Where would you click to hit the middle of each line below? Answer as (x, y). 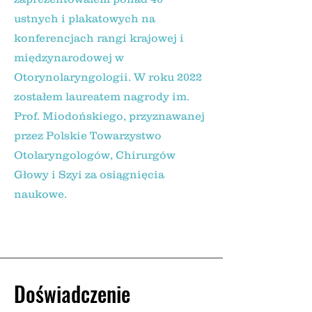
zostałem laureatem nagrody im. (102, 96)
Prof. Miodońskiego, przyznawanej (109, 116)
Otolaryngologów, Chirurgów (95, 155)
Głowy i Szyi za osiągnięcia (89, 174)
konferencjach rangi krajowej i (99, 38)
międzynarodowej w (69, 57)
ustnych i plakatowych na (85, 18)
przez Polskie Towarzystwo (88, 135)
